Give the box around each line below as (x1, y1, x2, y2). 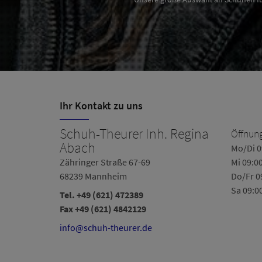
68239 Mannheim (60, 170, 127, 182)
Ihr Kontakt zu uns (60, 98, 143, 112)
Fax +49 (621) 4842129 (60, 202, 146, 215)
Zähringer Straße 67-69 (60, 156, 150, 168)
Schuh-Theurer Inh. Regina (60, 124, 209, 143)
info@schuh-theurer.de (60, 221, 152, 233)
